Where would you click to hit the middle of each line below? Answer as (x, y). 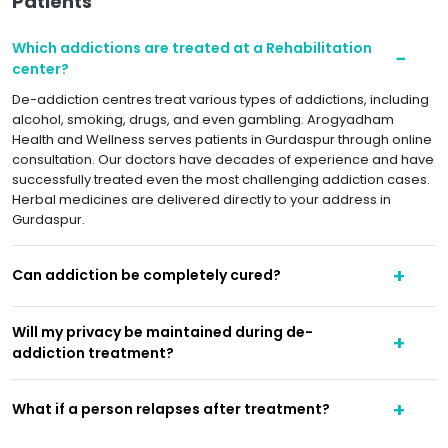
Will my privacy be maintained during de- (162, 331)
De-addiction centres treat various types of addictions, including (220, 99)
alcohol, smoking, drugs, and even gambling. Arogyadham (203, 119)
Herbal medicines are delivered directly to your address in (201, 199)
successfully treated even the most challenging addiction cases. (221, 179)
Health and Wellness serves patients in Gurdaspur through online (222, 139)
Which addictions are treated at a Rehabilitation (192, 47)
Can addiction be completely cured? (146, 275)
